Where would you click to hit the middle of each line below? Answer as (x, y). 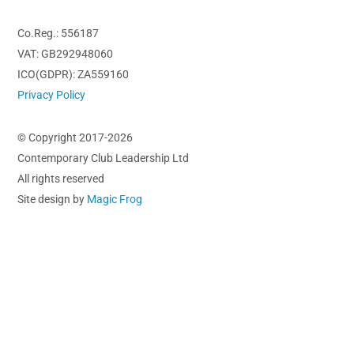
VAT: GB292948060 (66, 54)
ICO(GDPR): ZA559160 (73, 74)
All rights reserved (61, 179)
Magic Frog (115, 199)
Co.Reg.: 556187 (58, 33)
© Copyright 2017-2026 (75, 137)
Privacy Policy (52, 95)
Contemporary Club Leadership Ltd (104, 158)
